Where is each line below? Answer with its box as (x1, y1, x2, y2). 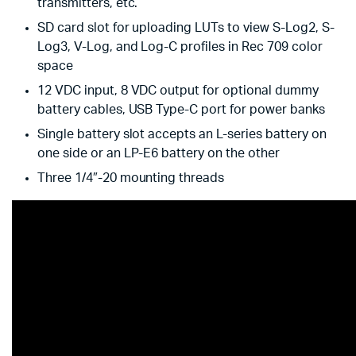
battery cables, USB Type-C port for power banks (37, 103, 325, 116)
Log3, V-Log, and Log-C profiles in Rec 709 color (37, 41, 323, 53)
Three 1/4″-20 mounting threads (37, 172, 225, 184)
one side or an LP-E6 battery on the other (37, 147, 280, 160)
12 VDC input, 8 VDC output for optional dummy (37, 84, 319, 97)
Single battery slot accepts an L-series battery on (37, 128, 327, 141)
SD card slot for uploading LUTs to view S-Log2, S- (37, 21, 335, 34)
